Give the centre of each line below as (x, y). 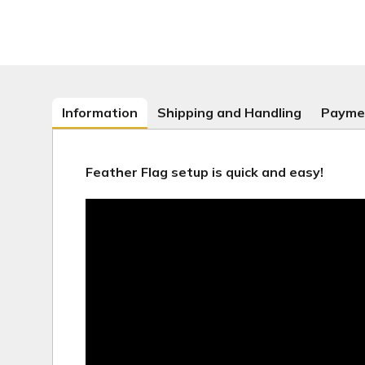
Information (100, 113)
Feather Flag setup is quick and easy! (204, 172)
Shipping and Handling (229, 113)
